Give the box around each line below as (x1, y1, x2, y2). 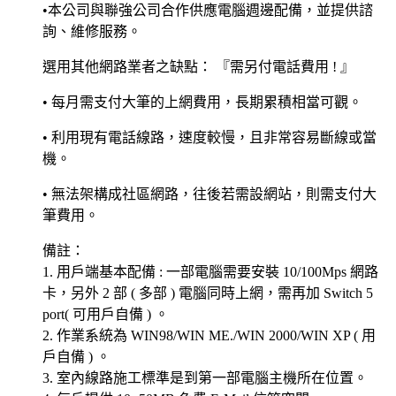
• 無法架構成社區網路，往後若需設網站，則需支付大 (42, 187, 377, 202)
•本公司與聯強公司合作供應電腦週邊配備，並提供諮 (42, 3, 373, 19)
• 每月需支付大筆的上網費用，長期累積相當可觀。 (42, 95, 362, 110)
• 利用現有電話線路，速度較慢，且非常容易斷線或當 (42, 130, 377, 146)
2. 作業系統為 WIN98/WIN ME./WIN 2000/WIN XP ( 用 (42, 328, 376, 344)
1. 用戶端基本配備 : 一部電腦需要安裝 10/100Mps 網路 (42, 264, 378, 280)
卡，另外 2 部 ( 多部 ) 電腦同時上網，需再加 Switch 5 (42, 286, 373, 301)
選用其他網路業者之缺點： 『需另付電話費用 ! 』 (42, 59, 354, 75)
